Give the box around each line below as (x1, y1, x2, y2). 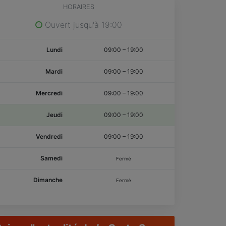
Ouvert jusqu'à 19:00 (42, 19, 122, 30)
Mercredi (36, 89, 63, 97)
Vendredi (36, 132, 63, 140)
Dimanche (33, 176, 63, 184)
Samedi (40, 154, 63, 162)
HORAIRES (63, 3, 94, 11)
